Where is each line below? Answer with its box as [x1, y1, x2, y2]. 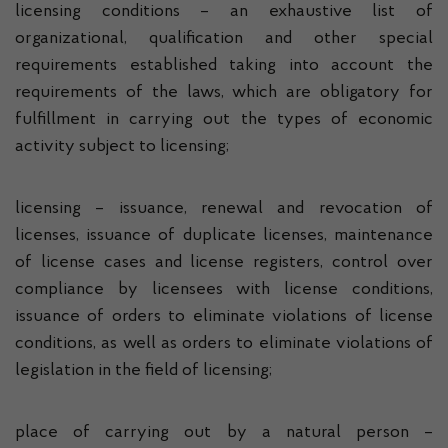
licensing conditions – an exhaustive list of [15, 3, 433, 21]
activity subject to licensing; [15, 138, 229, 156]
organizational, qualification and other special [15, 30, 433, 48]
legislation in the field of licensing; [15, 362, 272, 380]
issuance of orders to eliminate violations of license [15, 308, 433, 326]
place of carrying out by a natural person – [15, 424, 433, 442]
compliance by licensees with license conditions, [15, 281, 433, 299]
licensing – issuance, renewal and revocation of [15, 200, 433, 218]
